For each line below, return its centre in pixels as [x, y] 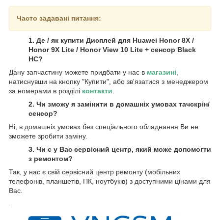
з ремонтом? [51, 159]
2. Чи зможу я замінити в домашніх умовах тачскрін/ [119, 104]
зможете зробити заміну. [48, 136]
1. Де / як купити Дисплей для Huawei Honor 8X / [111, 41]
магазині [162, 72]
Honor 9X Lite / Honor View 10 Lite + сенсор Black [112, 50]
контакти [97, 91]
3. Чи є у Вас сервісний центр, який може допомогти [120, 150]
